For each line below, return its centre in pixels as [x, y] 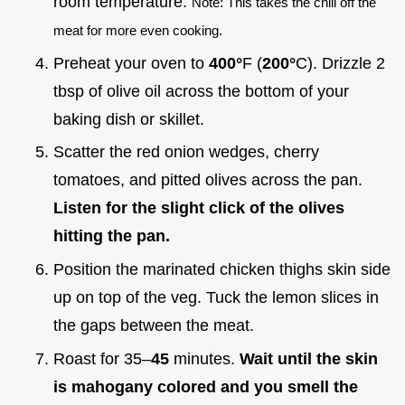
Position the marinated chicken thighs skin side [222, 270]
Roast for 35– [102, 358]
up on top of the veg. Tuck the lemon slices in [216, 298]
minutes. [204, 358]
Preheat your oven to [131, 63]
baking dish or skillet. [129, 119]
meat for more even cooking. [138, 31]
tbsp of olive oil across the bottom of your [201, 91]
